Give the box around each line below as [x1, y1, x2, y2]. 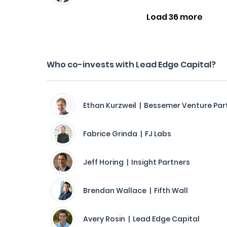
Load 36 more [146, 11, 203, 23]
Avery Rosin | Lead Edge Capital [83, 214, 200, 224]
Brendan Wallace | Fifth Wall [83, 185, 188, 196]
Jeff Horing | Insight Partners [83, 157, 190, 167]
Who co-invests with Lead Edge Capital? [47, 59, 216, 70]
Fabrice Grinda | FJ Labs [83, 129, 171, 139]
